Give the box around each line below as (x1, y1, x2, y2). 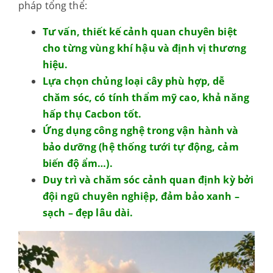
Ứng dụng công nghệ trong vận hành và (42, 123, 239, 137)
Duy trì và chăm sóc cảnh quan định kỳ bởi (42, 172, 254, 186)
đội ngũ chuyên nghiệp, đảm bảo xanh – (42, 189, 239, 203)
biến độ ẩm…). (42, 156, 113, 170)
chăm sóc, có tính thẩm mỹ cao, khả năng (42, 90, 249, 104)
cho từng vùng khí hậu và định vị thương (42, 41, 246, 55)
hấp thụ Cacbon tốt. (42, 107, 142, 121)
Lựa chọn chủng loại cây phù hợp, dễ (42, 74, 225, 88)
